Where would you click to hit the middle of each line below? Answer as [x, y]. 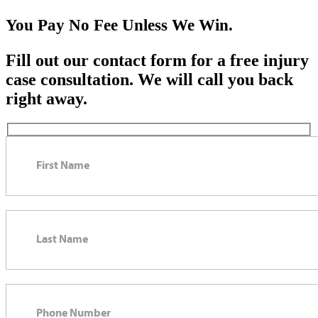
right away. [46, 98]
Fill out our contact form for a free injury [157, 60]
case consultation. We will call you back [149, 79]
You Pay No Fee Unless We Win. [119, 25]
